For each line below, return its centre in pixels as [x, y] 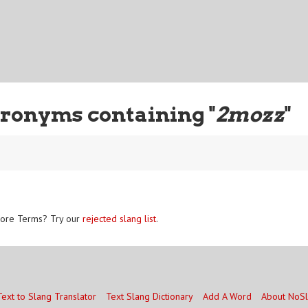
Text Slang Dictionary [149, 296]
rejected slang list [119, 218]
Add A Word [227, 296]
